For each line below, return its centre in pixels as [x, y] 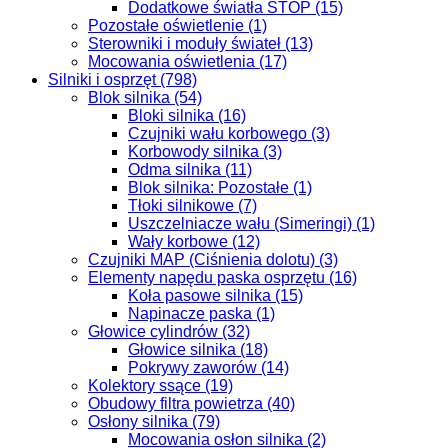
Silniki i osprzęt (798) [122, 79]
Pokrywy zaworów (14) [208, 367]
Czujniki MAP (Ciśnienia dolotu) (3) [213, 259]
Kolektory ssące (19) [160, 385]
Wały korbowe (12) [194, 241]
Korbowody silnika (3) [205, 151]
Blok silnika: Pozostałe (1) [220, 187]
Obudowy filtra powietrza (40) [191, 403]
